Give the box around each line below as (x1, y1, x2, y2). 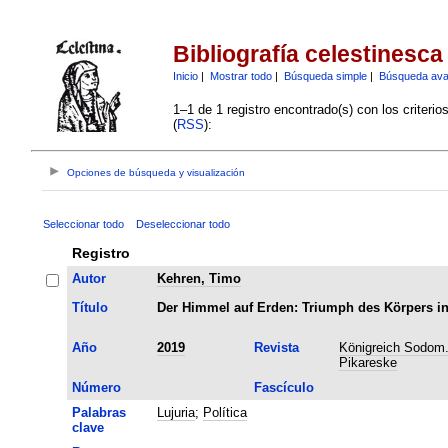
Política (202, 404, 247, 420)
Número (71, 379, 121, 395)
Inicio (172, 69, 198, 82)
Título (71, 299, 108, 315)
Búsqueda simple (283, 69, 367, 82)
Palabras (71, 404, 126, 420)
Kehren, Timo (156, 270, 241, 286)
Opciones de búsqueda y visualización (67, 167, 246, 179)
